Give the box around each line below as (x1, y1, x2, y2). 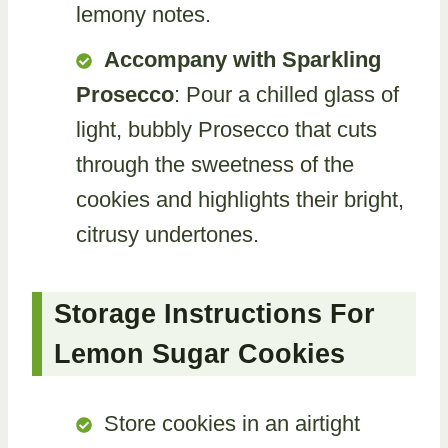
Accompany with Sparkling (104, 46, 381, 72)
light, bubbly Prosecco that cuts (76, 116, 377, 142)
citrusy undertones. (76, 221, 259, 247)
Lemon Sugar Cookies (54, 339, 345, 369)
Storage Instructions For (54, 299, 375, 329)
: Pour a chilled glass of (174, 81, 399, 107)
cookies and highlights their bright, (76, 186, 404, 212)
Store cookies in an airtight (104, 411, 360, 436)
